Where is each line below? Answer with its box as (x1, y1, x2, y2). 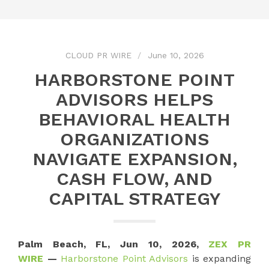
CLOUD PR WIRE (65, 50, 131, 60)
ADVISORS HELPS (56, 88, 213, 110)
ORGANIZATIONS (60, 128, 209, 150)
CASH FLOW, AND (56, 168, 213, 189)
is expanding (188, 252, 251, 264)
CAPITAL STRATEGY (49, 187, 220, 209)
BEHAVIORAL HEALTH (38, 108, 231, 130)
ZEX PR (208, 238, 252, 250)
